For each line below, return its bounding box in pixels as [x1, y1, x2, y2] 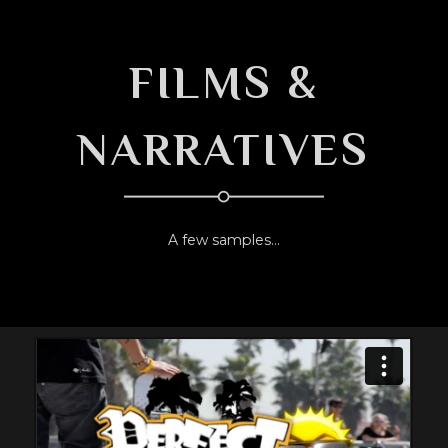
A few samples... [168, 231, 280, 249]
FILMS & [128, 58, 320, 108]
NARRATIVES [77, 125, 371, 175]
